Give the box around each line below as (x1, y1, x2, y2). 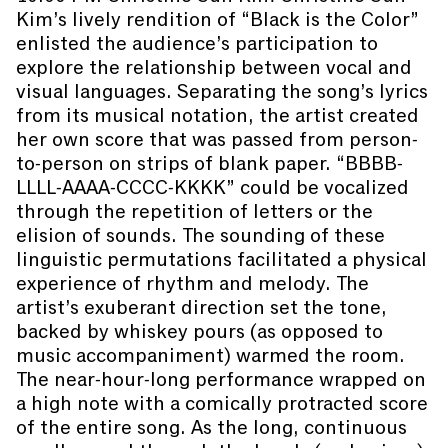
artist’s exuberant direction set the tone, (16, 294, 387, 321)
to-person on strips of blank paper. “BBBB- (16, 150, 403, 177)
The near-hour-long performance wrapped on (16, 366, 426, 393)
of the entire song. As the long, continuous (16, 414, 407, 441)
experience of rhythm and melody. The (16, 270, 369, 297)
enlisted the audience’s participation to (16, 30, 378, 57)
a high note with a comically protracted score (16, 390, 428, 417)
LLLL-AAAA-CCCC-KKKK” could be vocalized (16, 174, 409, 201)
